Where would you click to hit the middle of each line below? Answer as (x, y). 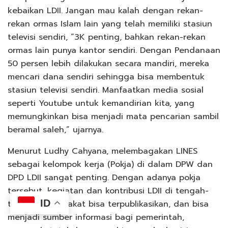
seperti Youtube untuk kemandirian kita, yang (101, 104)
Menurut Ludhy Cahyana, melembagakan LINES (103, 151)
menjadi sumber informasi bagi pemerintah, (96, 218)
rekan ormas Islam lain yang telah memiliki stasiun (110, 24)
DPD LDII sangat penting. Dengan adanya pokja (104, 178)
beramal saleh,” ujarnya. (55, 130)
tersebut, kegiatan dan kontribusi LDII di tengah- (108, 191)
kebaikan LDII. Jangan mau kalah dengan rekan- (105, 11)
